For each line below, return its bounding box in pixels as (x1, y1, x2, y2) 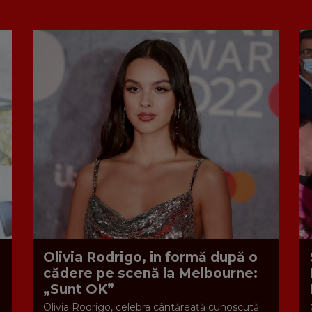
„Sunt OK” (42, 281, 114, 298)
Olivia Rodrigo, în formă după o (42, 249, 258, 266)
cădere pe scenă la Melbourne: (42, 265, 258, 282)
